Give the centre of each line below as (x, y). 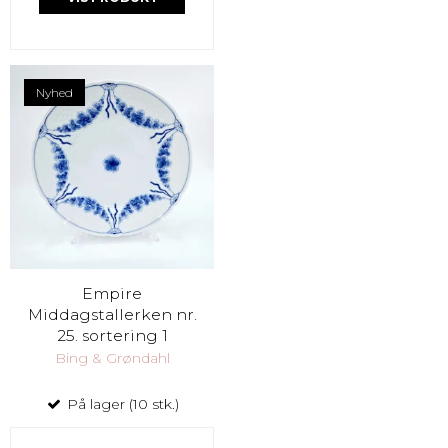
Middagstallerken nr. (112, 314)
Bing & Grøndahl (112, 357)
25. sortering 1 (112, 335)
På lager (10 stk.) (121, 403)
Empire (112, 293)
